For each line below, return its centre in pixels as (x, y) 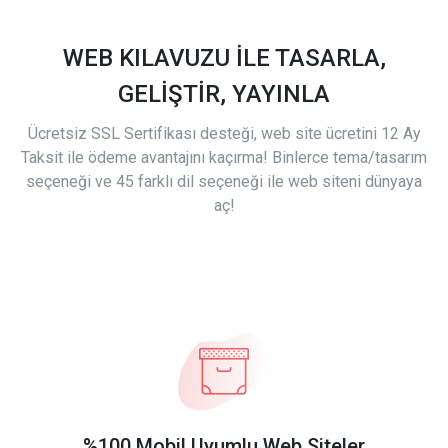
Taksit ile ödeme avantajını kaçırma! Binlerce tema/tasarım (224, 158)
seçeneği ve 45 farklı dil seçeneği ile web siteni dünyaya (224, 182)
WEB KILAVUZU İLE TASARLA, (224, 58)
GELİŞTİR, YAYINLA (224, 94)
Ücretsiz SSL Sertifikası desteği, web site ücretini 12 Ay (224, 134)
